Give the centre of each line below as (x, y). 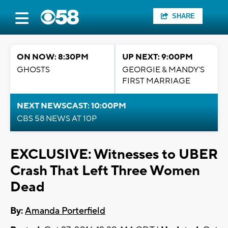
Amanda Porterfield (65, 211)
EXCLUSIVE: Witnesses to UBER (114, 154)
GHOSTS (33, 70)
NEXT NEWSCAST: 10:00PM (72, 106)
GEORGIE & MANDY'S (163, 70)
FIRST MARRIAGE (156, 81)
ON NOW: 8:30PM (53, 57)
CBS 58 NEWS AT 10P (57, 119)
